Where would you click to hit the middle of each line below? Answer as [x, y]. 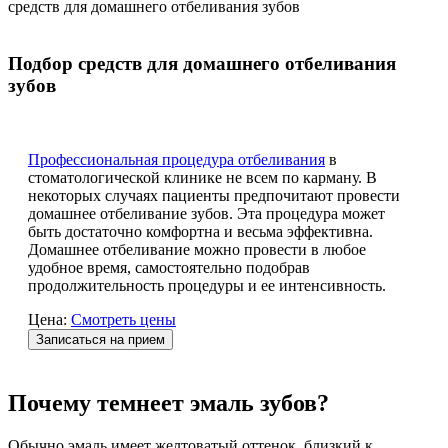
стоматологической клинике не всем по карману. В [202, 178]
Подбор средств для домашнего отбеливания [202, 63]
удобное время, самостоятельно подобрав [169, 268]
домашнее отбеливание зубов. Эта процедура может [206, 214]
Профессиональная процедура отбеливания [176, 160]
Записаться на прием [100, 340]
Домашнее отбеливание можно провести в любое [197, 250]
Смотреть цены [123, 320]
